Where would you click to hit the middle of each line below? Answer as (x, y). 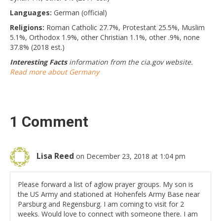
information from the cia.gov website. (130, 62)
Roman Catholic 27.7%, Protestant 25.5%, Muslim (125, 28)
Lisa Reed (55, 156)
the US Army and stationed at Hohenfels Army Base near (109, 194)
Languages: (31, 13)
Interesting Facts (38, 62)
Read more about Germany (55, 72)
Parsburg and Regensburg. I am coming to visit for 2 (101, 204)
